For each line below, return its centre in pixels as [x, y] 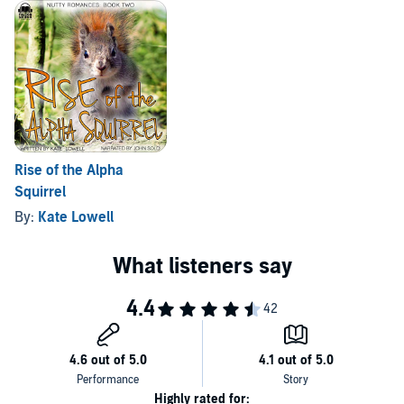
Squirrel [40, 192]
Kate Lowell [76, 217]
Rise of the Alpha [69, 170]
